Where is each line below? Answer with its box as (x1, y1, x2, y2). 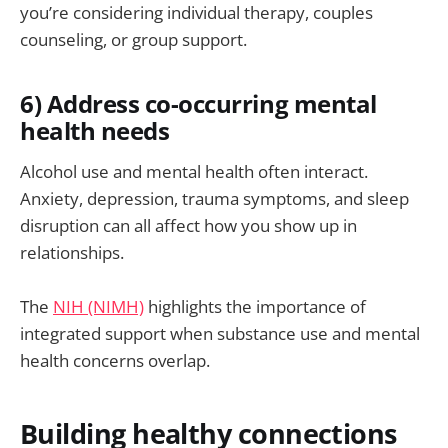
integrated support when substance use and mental (20, 322, 420, 346)
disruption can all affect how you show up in (20, 214, 357, 238)
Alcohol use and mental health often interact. (20, 160, 368, 184)
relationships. (20, 241, 124, 265)
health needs (20, 114, 170, 147)
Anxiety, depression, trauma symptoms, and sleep (20, 187, 409, 211)
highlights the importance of (144, 295, 366, 319)
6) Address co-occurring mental (20, 87, 377, 120)
